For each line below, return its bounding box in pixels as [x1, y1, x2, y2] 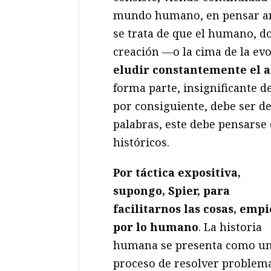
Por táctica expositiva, [113, 165, 241, 180]
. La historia [198, 220, 262, 235]
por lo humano [113, 220, 198, 235]
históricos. [113, 135, 169, 150]
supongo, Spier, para [113, 183, 230, 198]
